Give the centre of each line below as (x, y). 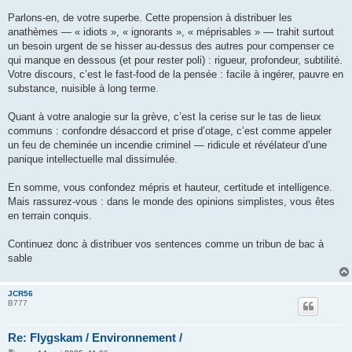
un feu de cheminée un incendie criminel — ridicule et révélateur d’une (167, 145)
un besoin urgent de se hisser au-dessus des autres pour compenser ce (171, 46)
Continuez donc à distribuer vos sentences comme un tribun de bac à (166, 244)
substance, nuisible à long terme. (83, 89)
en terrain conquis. (50, 216)
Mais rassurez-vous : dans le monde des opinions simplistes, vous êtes (171, 202)
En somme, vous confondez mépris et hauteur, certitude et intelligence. (170, 188)
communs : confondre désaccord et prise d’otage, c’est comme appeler (170, 131)
